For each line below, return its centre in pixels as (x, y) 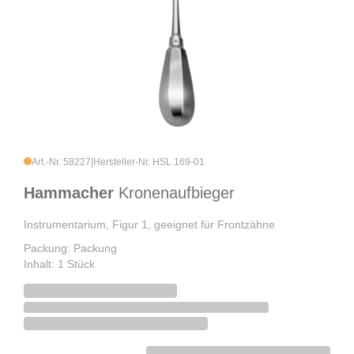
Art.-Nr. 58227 (61, 162)
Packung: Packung (70, 249)
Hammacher (71, 193)
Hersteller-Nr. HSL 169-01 (149, 162)
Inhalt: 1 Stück (59, 264)
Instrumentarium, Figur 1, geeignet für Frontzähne (149, 225)
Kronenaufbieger (177, 193)
